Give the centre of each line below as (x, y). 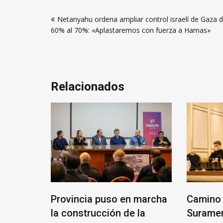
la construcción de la (98, 213)
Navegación (83, 9)
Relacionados (88, 86)
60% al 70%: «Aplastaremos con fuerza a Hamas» (131, 30)
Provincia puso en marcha (109, 199)
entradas (74, 42)
